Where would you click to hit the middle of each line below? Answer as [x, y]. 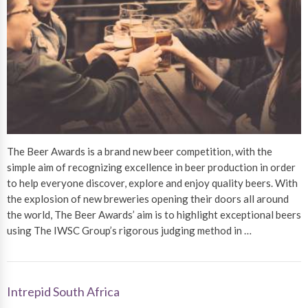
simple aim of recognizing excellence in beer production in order [151, 167]
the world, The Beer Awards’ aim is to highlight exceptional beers [154, 214]
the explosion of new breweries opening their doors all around [148, 198]
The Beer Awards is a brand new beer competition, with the [140, 151]
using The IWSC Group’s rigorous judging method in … [129, 230]
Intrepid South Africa [63, 291]
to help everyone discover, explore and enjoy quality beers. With [152, 183]
